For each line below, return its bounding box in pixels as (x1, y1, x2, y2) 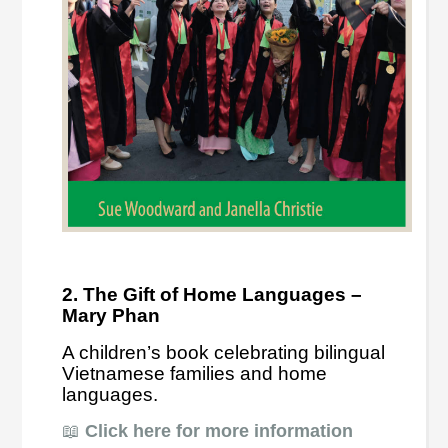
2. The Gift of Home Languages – (62, 283, 363, 305)
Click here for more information (85, 420, 354, 441)
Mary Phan (62, 304, 161, 326)
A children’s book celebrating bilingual (62, 341, 386, 363)
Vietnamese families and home (62, 362, 328, 384)
